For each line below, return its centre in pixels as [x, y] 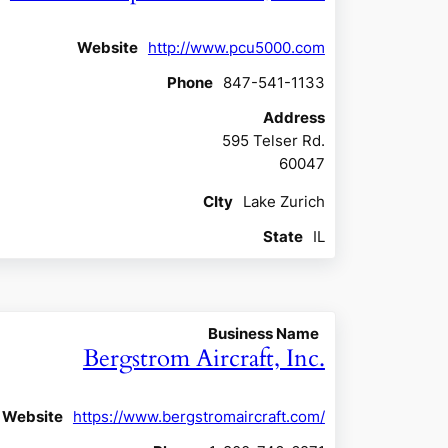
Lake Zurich [283, 201]
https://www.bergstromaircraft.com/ [198, 416]
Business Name [263, 333]
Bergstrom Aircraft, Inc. [203, 358]
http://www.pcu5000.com [236, 47]
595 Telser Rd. [273, 140]
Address [293, 117]
